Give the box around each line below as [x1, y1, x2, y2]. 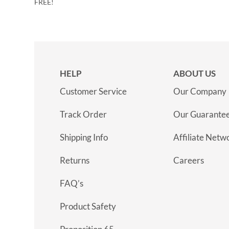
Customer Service [60, 86, 127, 97]
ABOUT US [173, 68, 216, 79]
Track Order [60, 109, 107, 120]
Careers [173, 155, 204, 166]
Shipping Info [60, 132, 108, 143]
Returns [60, 155, 89, 166]
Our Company [173, 86, 226, 97]
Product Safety [60, 201, 116, 212]
